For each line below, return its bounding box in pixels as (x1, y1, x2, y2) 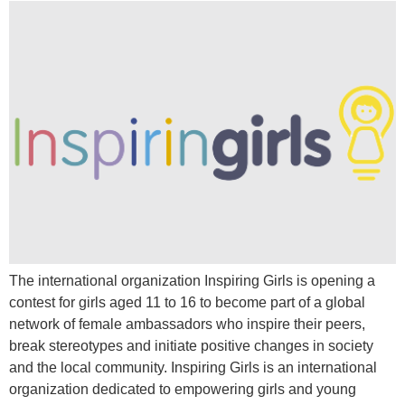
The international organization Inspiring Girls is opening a (9, 272, 375, 288)
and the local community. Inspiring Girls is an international (9, 359, 377, 375)
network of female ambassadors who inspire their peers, (9, 316, 365, 332)
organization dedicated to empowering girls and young (9, 381, 356, 397)
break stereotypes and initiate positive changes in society (9, 337, 373, 353)
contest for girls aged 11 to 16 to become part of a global (9, 294, 365, 310)
